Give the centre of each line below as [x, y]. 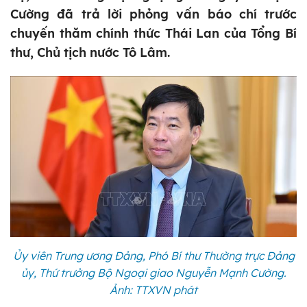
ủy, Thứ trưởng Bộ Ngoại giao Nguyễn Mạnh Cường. [153, 273]
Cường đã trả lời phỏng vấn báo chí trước [153, 14]
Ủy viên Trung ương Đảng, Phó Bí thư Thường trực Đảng [153, 256]
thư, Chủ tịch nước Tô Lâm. [90, 53]
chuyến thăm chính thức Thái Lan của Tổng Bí [153, 34]
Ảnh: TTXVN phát [153, 290]
